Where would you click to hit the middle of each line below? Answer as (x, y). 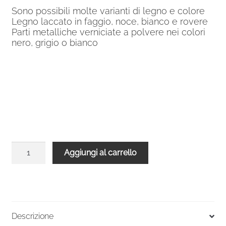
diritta (21, 198)
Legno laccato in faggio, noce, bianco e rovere (109, 21)
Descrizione (32, 216)
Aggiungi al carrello (101, 153)
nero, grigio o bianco (54, 43)
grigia (21, 160)
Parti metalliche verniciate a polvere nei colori (108, 32)
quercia (24, 185)
